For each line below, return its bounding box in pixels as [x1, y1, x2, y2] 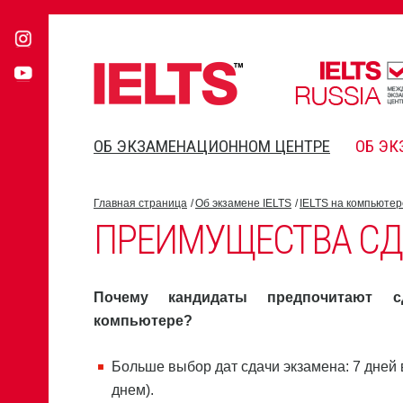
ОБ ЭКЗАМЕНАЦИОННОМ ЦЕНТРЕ [94, 136, 330, 157]
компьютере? [94, 313, 193, 328]
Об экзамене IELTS [195, 197, 291, 210]
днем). [112, 382, 154, 398]
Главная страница [94, 197, 187, 210]
